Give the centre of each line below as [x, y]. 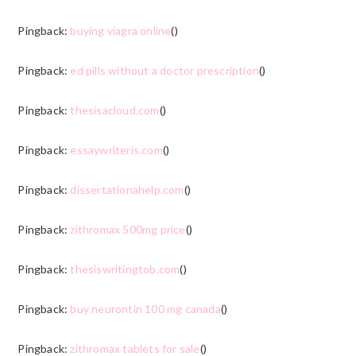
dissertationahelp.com [127, 189]
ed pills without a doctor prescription [164, 70]
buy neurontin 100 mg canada [145, 308]
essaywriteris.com [116, 149]
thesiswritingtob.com [125, 269]
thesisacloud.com [115, 110]
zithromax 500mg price [128, 229]
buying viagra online [121, 30]
